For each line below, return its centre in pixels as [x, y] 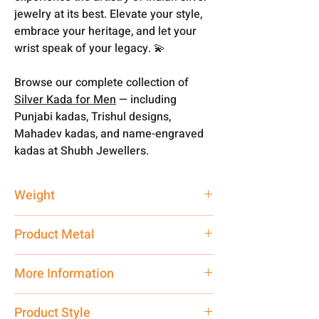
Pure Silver [43, 263]
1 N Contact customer [150, 302]
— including [146, 99]
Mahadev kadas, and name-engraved [109, 134]
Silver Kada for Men [65, 99]
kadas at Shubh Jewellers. [82, 151]
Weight [35, 195]
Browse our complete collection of [101, 82]
